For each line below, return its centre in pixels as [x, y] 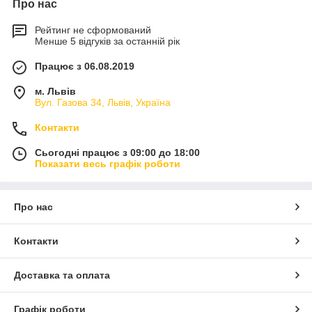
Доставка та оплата [62, 275]
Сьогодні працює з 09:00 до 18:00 [117, 153]
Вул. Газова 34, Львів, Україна [103, 103]
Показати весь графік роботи [108, 164]
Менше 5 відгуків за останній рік [107, 41]
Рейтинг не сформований [93, 30]
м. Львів [55, 92]
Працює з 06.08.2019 [85, 67]
